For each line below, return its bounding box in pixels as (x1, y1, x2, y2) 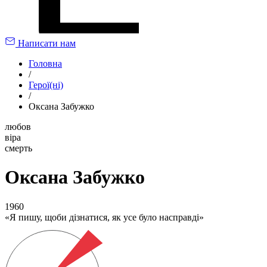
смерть (5, 143, 32, 153)
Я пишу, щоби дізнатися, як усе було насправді (10, 212, 199, 222)
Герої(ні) (29, 80, 63, 90)
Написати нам (18, 38, 76, 48)
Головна (29, 58, 62, 69)
